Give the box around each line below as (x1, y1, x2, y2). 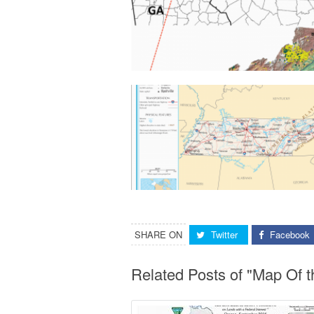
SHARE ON (135, 228, 182, 241)
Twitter (211, 228, 238, 241)
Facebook (270, 228, 310, 241)
